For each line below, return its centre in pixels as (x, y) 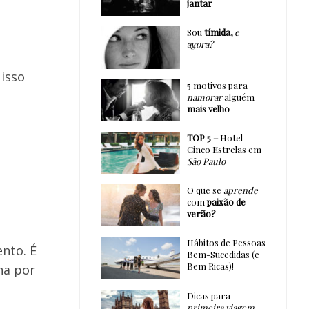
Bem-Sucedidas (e (223, 255)
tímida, (218, 32)
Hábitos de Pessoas (226, 243)
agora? (200, 44)
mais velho (208, 108)
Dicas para (208, 295)
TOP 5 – (202, 137)
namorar (204, 97)
